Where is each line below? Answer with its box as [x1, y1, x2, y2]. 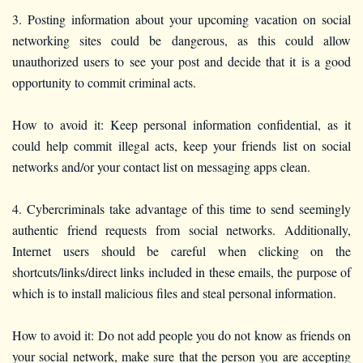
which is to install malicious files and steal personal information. [12, 284, 336, 301]
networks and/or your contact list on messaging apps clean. [12, 157, 310, 175]
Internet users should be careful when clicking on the [12, 241, 351, 259]
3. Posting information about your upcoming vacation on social [12, 10, 351, 28]
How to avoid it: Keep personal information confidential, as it [12, 115, 351, 133]
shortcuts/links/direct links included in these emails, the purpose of [12, 263, 351, 280]
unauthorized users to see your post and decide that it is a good [12, 52, 351, 70]
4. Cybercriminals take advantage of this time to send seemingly [12, 199, 351, 217]
